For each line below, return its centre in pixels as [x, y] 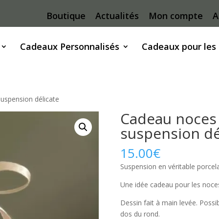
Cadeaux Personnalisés [70, 46]
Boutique [66, 16]
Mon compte [175, 16]
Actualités [117, 16]
